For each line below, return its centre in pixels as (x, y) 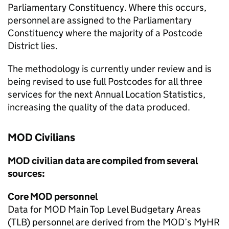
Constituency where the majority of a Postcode (105, 33)
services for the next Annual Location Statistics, (107, 94)
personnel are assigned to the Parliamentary (100, 20)
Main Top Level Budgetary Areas (133, 209)
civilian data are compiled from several (114, 161)
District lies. (33, 46)
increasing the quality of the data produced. (99, 107)
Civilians (54, 138)
